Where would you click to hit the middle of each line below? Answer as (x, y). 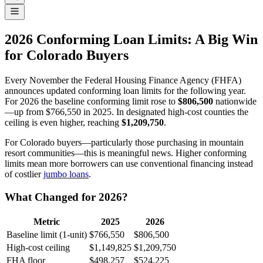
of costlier (24, 174)
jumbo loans (66, 174)
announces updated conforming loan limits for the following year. (125, 91)
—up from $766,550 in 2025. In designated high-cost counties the (127, 112)
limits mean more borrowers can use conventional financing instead (129, 164)
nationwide (235, 102)
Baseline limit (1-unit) (47, 234)
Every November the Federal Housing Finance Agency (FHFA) (123, 80)
